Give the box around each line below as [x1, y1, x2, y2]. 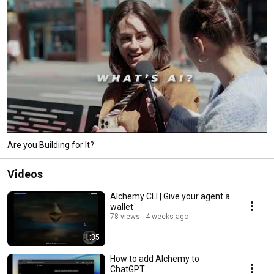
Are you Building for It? [7, 139, 94, 150]
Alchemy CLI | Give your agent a [110, 191, 230, 201]
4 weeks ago [146, 212, 188, 221]
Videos [7, 167, 43, 180]
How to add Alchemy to [110, 253, 199, 264]
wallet [110, 201, 133, 212]
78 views [110, 212, 140, 221]
